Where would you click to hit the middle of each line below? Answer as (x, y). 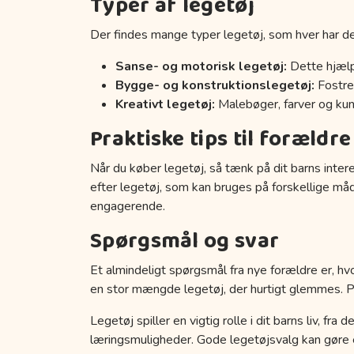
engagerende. (128, 206)
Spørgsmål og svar (185, 241)
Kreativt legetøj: (165, 104)
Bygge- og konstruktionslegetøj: (215, 85)
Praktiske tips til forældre (221, 139)
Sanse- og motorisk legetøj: (201, 66)
